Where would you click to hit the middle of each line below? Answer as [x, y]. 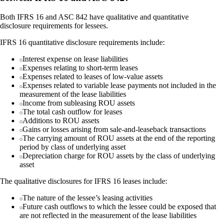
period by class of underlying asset [73, 147]
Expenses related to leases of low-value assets [93, 76]
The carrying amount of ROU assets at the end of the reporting [119, 138]
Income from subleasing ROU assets [79, 103]
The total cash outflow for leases [72, 111]
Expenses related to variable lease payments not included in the [119, 85]
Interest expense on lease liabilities [75, 59]
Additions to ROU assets [61, 120]
